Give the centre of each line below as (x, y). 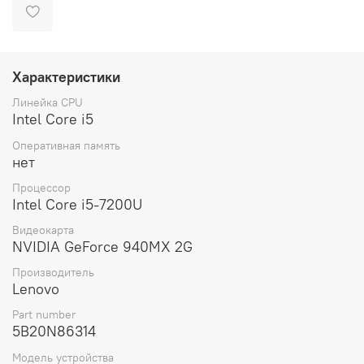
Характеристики (66, 76)
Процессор (41, 187)
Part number (44, 315)
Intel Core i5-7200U (77, 204)
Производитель (53, 273)
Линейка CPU (48, 103)
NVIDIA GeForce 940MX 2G (102, 246)
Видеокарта (43, 230)
